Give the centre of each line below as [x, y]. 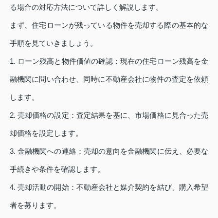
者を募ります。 [35, 205]
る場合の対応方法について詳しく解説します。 [86, 7]
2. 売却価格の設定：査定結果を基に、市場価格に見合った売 [109, 115]
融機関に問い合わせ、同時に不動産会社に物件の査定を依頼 [109, 79]
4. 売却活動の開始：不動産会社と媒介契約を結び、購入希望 [109, 187]
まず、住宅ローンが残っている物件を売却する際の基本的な [109, 25]
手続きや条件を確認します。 [57, 169]
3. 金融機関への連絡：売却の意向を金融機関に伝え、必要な [109, 151]
